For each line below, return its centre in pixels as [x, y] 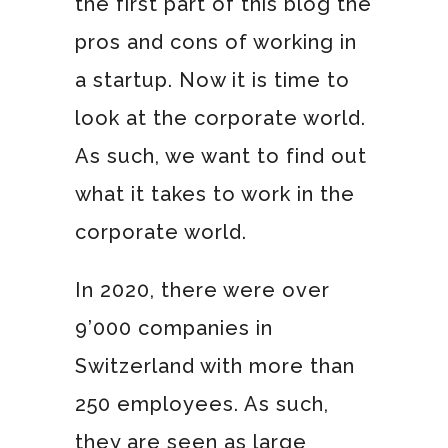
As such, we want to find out [220, 155]
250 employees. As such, [201, 403]
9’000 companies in [173, 327]
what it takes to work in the [214, 193]
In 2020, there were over [202, 289]
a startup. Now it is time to [212, 79]
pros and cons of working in [215, 41]
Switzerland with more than [214, 365]
